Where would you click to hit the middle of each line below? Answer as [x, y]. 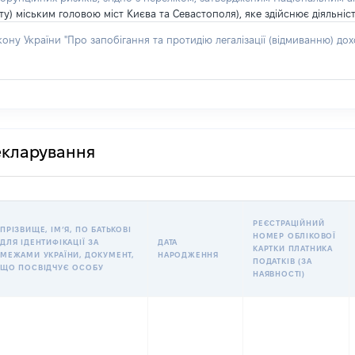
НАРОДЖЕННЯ [188, 255]
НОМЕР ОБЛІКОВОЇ [295, 236]
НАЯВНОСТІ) [279, 274]
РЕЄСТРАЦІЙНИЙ [289, 223]
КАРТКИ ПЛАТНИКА [293, 248]
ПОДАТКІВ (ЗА [282, 261]
